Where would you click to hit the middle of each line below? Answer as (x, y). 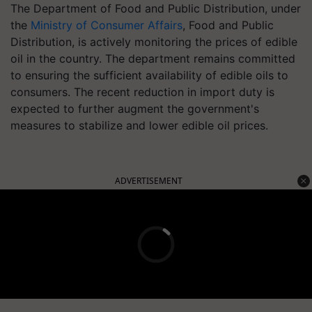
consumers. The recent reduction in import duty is (142, 92)
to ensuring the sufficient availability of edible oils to (149, 75)
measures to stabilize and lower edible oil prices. (139, 125)
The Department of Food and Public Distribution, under (156, 8)
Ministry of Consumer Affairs (107, 25)
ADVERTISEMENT (149, 181)
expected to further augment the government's (135, 109)
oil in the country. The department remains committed (153, 58)
